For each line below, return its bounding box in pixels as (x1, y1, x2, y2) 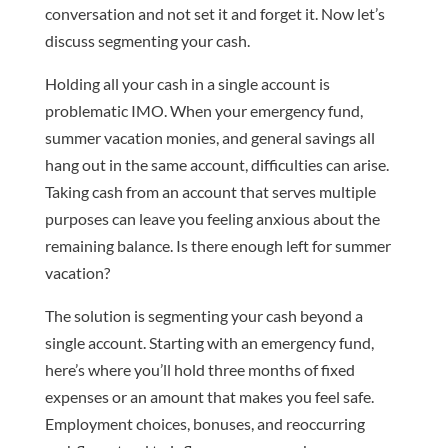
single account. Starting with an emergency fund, (44, 333, 374, 353)
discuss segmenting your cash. (44, 31, 250, 51)
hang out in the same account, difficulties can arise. (44, 155, 389, 175)
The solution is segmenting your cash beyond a (44, 306, 363, 326)
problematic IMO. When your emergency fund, (44, 101, 363, 121)
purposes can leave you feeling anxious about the (44, 209, 380, 229)
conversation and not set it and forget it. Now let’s (44, 4, 385, 24)
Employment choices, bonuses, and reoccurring (44, 414, 365, 434)
